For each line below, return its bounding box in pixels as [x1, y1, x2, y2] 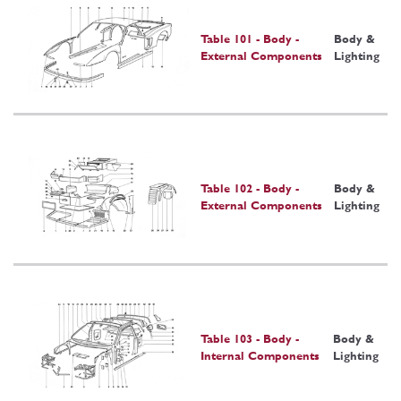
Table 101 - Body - [200, 32, 299, 47]
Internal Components [200, 348, 320, 363]
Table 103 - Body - [200, 331, 299, 346]
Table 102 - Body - [200, 182, 299, 196]
